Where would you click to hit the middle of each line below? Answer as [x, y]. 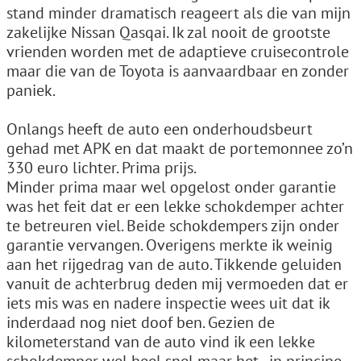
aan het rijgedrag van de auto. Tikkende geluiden [174, 264]
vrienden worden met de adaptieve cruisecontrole [178, 52]
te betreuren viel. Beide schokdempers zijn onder [173, 226]
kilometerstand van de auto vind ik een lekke [161, 342]
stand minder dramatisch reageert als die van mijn [178, 13]
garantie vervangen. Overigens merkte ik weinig [170, 245]
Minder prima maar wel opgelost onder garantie [171, 187]
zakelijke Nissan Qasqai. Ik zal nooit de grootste [168, 32]
